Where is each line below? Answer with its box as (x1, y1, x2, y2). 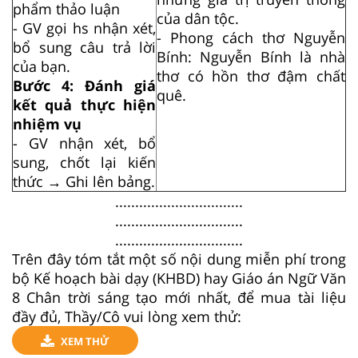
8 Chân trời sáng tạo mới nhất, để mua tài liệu (12, 287, 346, 307)
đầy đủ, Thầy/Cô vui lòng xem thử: (12, 306, 241, 326)
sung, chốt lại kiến (13, 152, 156, 172)
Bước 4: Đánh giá (13, 75, 156, 95)
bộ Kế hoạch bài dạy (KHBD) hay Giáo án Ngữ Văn (12, 268, 346, 288)
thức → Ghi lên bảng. (13, 171, 155, 191)
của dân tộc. (157, 8, 239, 28)
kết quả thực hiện (13, 94, 156, 114)
